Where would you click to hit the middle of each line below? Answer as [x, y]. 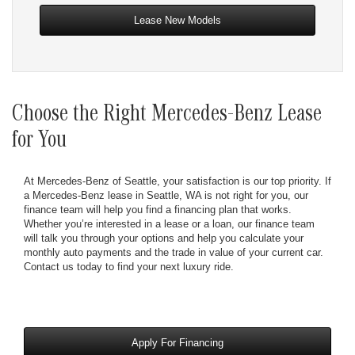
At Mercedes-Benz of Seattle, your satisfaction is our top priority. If [177, 181]
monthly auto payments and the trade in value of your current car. [174, 252]
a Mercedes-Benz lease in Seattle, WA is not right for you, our [166, 195]
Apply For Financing [177, 342]
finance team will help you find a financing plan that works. [158, 209]
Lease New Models [177, 20]
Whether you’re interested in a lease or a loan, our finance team [169, 223]
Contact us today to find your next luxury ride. [129, 266]
